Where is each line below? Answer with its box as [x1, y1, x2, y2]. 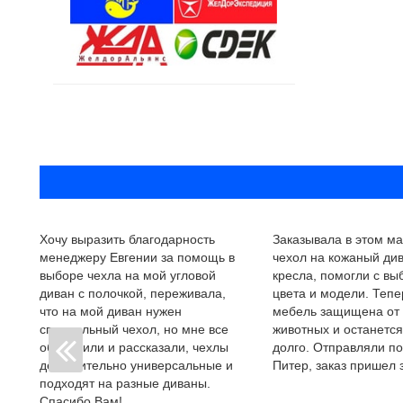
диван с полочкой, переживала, [39, 285, 226, 300]
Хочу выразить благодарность [39, 231, 215, 246]
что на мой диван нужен [39, 303, 182, 318]
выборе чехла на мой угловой [39, 267, 216, 282]
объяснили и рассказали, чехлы [39, 339, 228, 354]
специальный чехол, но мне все [39, 321, 228, 336]
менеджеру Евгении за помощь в [39, 249, 235, 264]
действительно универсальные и [39, 357, 233, 372]
